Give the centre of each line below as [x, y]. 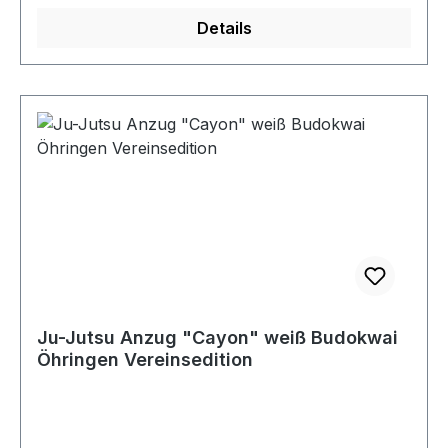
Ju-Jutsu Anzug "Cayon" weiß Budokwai [217, 337]
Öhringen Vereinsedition [145, 359]
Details [224, 28]
